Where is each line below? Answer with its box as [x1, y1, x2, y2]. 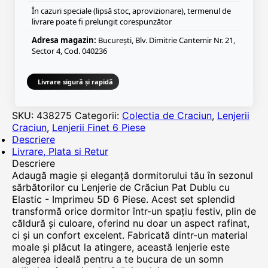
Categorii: [75, 109, 119, 121]
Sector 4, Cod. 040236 [32, 45, 107, 56]
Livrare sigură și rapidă [38, 77, 113, 86]
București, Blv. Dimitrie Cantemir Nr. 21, [96, 35, 235, 45]
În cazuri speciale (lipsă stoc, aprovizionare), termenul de [32, 5, 231, 16]
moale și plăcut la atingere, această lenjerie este [12, 241, 230, 253]
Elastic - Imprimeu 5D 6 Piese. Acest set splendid [12, 193, 235, 205]
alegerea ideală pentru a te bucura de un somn [12, 253, 223, 265]
